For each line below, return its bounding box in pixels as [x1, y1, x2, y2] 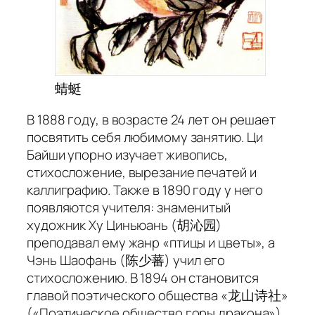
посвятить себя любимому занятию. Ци [27, 127, 263, 146]
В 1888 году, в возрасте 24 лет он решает [27, 110, 276, 129]
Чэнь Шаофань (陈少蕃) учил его [27, 250, 226, 269]
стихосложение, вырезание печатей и [27, 162, 257, 181]
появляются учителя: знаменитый [27, 198, 231, 217]
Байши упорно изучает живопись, [27, 145, 228, 164]
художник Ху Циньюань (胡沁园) [27, 215, 222, 234]
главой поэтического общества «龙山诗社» [27, 285, 288, 304]
